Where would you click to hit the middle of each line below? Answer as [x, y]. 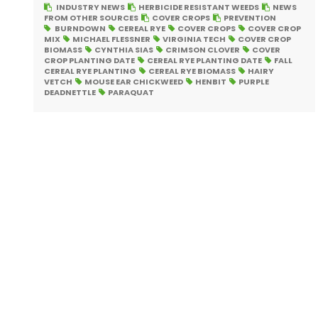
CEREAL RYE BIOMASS [192, 71]
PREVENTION [250, 18]
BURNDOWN [80, 29]
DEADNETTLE [70, 93]
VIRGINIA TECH [194, 39]
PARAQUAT [131, 93]
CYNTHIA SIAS [124, 50]
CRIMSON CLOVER [203, 50]
